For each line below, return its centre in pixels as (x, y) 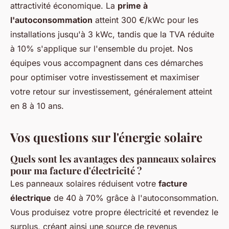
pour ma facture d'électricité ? (76, 170)
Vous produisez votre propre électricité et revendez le (114, 212)
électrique (31, 198)
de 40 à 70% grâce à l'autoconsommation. (135, 198)
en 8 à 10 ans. (37, 106)
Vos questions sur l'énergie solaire (106, 137)
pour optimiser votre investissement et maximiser (105, 77)
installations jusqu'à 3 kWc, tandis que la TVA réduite (112, 34)
